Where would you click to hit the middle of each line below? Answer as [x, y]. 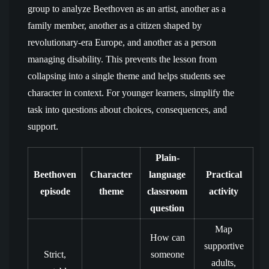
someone [167, 254]
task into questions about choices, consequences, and [127, 110]
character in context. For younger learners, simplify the [131, 93]
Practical [224, 174]
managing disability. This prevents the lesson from [122, 59]
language [167, 174]
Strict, [55, 254]
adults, [224, 263]
